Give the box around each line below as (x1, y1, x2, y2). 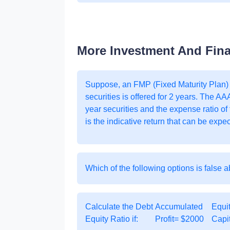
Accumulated (155, 202, 203, 211)
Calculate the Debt (85, 202, 153, 211)
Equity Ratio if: (85, 215, 138, 223)
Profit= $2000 (155, 215, 204, 223)
